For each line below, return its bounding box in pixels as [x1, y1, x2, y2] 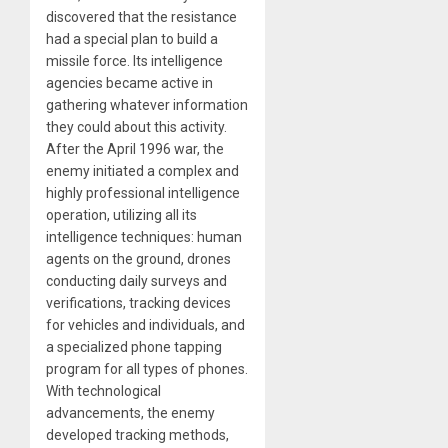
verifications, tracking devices [46, 294, 231, 311]
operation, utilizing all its [46, 206, 197, 223]
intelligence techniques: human [46, 228, 242, 245]
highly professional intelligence [46, 184, 240, 201]
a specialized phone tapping [46, 338, 222, 355]
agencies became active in [46, 74, 213, 91]
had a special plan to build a [46, 30, 218, 47]
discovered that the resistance [46, 8, 237, 25]
